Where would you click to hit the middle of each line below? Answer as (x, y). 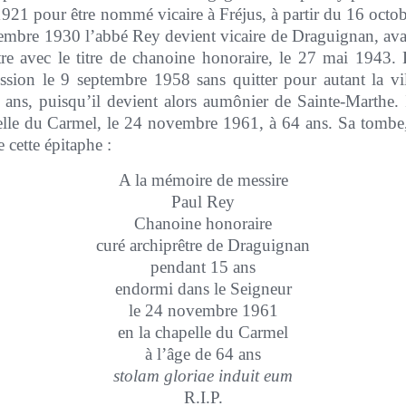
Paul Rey (203, 202)
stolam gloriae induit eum (203, 376)
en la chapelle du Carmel (203, 332)
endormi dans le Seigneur (203, 289)
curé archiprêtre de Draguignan (203, 245)
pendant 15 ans (203, 267)
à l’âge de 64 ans (203, 354)
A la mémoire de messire (203, 180)
